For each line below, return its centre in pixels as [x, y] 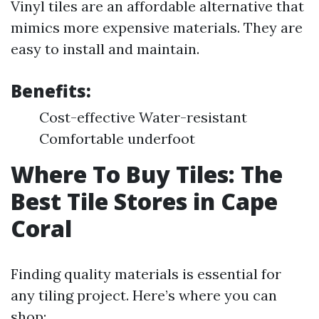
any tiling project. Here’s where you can [144, 295]
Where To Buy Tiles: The [147, 174]
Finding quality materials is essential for [146, 274]
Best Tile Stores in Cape [144, 201]
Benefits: [51, 91]
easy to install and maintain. [105, 49]
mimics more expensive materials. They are [157, 27]
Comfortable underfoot [117, 138]
